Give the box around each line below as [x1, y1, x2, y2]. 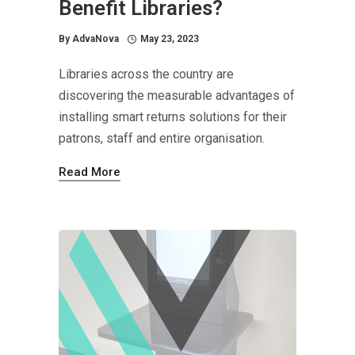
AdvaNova [72, 32, 119, 44]
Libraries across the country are [59, 66, 234, 82]
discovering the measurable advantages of [59, 87, 295, 103]
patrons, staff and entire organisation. [59, 130, 265, 146]
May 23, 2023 [140, 32, 199, 44]
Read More [59, 164, 120, 179]
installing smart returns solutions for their [59, 109, 287, 124]
